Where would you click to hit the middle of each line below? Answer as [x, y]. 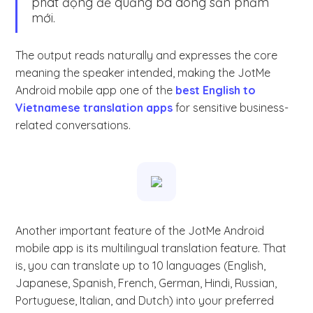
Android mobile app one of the [96, 90]
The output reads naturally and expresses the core [147, 56]
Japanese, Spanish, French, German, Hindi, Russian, [146, 283]
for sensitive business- [231, 108]
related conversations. [75, 125]
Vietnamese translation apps [94, 108]
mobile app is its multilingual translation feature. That [151, 248]
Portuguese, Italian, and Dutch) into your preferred [145, 301]
